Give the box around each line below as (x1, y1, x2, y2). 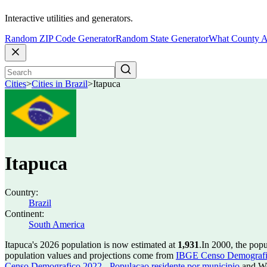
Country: (5, 187, 38, 197)
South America (29, 219, 85, 229)
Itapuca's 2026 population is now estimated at (5, 240, 178, 250)
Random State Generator (116, 33, 209, 44)
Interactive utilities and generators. (5, 13, 133, 24)
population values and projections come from (5, 250, 176, 260)
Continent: (5, 209, 44, 219)
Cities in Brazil (32, 79, 88, 89)
